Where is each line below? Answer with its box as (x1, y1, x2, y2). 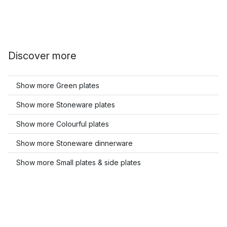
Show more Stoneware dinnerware (16, 139, 133, 147)
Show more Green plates (16, 81, 99, 90)
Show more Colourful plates (16, 120, 109, 128)
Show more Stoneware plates (16, 100, 115, 109)
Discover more (8, 50, 77, 62)
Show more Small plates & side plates (16, 158, 141, 167)
